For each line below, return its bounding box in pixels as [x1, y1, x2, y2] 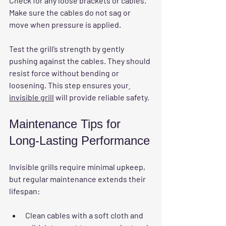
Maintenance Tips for [9, 117, 124, 131]
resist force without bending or [9, 68, 121, 78]
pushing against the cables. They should [9, 56, 152, 66]
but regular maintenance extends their [9, 174, 147, 184]
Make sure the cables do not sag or [9, 8, 132, 18]
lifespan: [9, 186, 40, 196]
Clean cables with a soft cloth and [25, 210, 145, 220]
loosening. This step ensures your [9, 80, 129, 90]
